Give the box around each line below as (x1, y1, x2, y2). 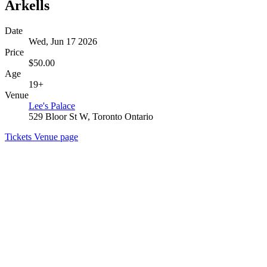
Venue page (34, 131, 78, 142)
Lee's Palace (29, 100, 75, 111)
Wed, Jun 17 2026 (29, 36, 97, 46)
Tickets (5, 131, 34, 142)
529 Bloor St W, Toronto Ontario (29, 111, 153, 122)
